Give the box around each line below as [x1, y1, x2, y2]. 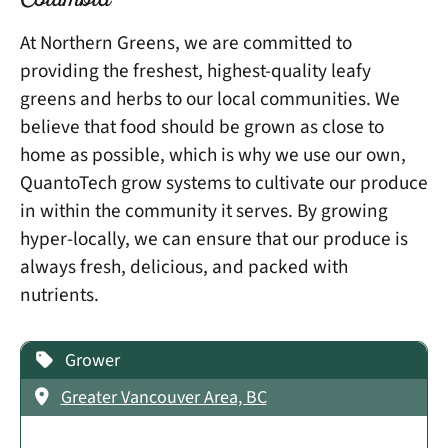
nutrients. [20, 280, 99, 309]
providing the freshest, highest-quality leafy [20, 56, 371, 85]
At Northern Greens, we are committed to [20, 28, 352, 57]
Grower [64, 348, 120, 374]
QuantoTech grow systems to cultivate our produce [20, 168, 428, 197]
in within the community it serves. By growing [20, 196, 388, 225]
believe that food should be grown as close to [20, 112, 384, 141]
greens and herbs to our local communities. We [20, 84, 400, 113]
